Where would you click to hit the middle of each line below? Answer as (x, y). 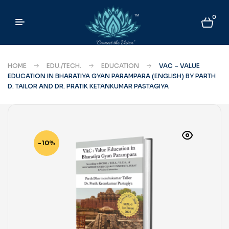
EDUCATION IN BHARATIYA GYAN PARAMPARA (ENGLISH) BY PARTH (112, 76)
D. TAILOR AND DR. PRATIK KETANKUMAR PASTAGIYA (88, 86)
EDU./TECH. (64, 65)
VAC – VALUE (179, 65)
